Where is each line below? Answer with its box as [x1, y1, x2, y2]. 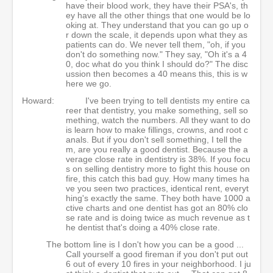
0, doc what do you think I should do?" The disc [66, 59, 248, 69]
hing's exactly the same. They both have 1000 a [66, 193, 250, 203]
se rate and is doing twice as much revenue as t [66, 213, 250, 222]
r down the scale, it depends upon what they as [66, 30, 247, 40]
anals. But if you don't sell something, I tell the [66, 135, 242, 144]
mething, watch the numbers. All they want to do [66, 115, 250, 125]
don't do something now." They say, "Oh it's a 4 [66, 49, 247, 59]
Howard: [22, 96, 54, 105]
